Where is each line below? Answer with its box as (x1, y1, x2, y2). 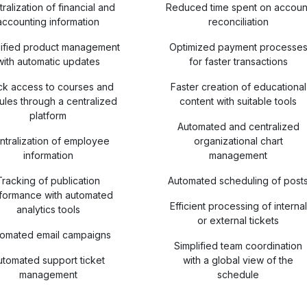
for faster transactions (188, 56, 288, 67)
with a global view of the (183, 254, 294, 266)
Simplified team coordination (174, 240, 303, 251)
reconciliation (208, 16, 269, 27)
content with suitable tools (180, 95, 297, 107)
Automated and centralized (177, 121, 299, 132)
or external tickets (197, 214, 280, 226)
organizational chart (193, 135, 283, 147)
